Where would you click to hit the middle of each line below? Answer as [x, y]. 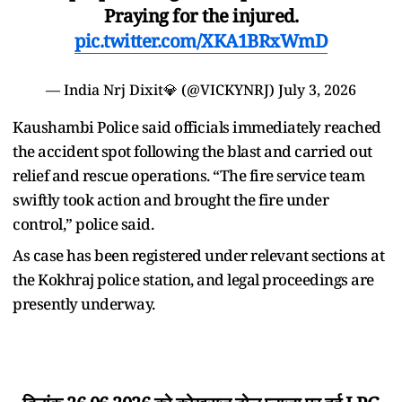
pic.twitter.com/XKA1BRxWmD [201, 40]
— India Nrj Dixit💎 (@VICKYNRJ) [162, 89]
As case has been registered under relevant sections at [198, 255]
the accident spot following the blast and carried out [192, 151]
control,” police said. [83, 223]
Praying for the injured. [201, 15]
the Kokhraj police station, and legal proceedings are [193, 279]
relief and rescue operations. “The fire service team [188, 175]
